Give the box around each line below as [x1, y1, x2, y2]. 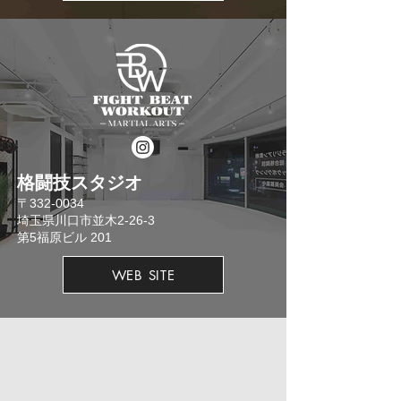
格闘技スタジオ [17, 173, 142, 192]
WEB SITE [111, 266, 175, 284]
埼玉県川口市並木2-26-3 [17, 213, 155, 227]
